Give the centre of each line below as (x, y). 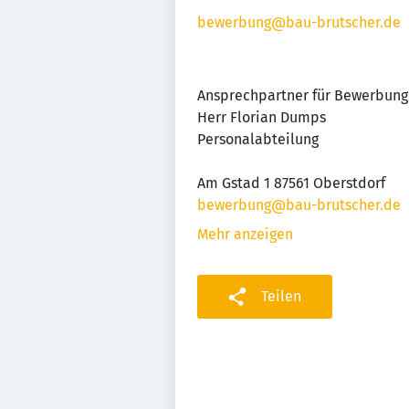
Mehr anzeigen (245, 234)
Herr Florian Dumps (262, 117)
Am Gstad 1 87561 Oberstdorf (291, 183)
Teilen (281, 296)
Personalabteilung (258, 139)
